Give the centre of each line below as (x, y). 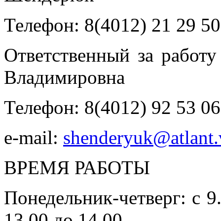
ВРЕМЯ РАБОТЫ (77, 168)
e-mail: (34, 138)
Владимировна (64, 77)
